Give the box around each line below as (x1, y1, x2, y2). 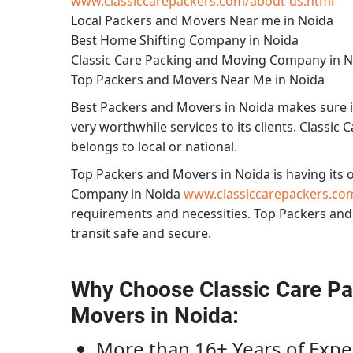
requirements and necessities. (71, 205, 254, 222)
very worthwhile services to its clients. (71, 118, 299, 136)
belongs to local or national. (71, 138, 237, 155)
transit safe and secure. (71, 225, 211, 242)
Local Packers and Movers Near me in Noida (71, 12, 333, 29)
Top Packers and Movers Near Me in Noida (71, 71, 325, 88)
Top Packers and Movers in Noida (71, 165, 270, 183)
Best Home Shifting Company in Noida (71, 32, 299, 49)
